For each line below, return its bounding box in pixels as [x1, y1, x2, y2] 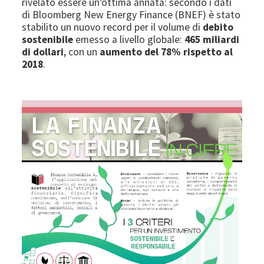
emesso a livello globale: [75, 32, 185, 46]
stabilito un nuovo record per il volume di [22, 20, 203, 34]
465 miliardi [184, 32, 240, 46]
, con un [64, 45, 98, 58]
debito [203, 20, 234, 34]
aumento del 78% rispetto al [97, 45, 233, 58]
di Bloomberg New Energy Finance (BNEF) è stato [22, 8, 241, 21]
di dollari [22, 45, 64, 58]
